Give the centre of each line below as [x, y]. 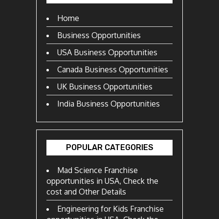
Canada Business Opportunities [113, 70]
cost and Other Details [86, 192]
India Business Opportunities [109, 104]
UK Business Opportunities [105, 87]
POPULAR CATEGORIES [109, 148]
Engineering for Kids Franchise [110, 209]
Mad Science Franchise [98, 170]
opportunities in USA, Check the [102, 181]
